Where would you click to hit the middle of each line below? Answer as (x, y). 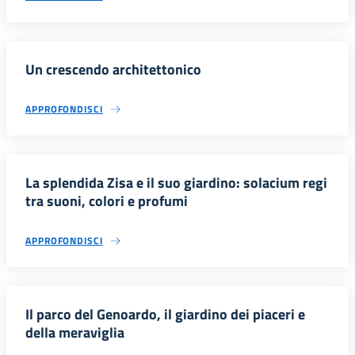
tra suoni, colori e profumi (107, 201)
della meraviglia (75, 333)
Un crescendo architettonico (113, 70)
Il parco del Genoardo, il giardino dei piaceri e (165, 315)
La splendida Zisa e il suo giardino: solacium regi (176, 183)
